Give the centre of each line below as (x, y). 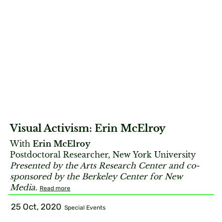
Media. (24, 188)
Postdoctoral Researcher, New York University (103, 155)
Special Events (85, 208)
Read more (55, 189)
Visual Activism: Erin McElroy (88, 129)
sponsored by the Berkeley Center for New (96, 177)
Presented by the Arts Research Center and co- (105, 166)
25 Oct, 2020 (36, 207)
